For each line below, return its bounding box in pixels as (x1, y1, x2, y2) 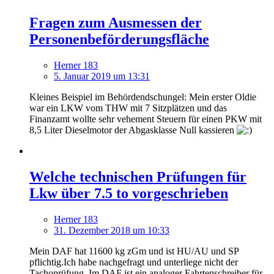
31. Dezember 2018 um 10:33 (54, 224, 169, 235)
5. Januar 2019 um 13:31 (54, 71, 150, 81)
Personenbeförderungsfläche (29, 31, 209, 48)
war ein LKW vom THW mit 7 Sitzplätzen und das (29, 103, 227, 113)
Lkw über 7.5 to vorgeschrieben (29, 185, 228, 201)
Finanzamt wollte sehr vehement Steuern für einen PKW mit (29, 114, 262, 124)
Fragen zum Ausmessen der (29, 15, 202, 31)
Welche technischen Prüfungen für (29, 168, 246, 185)
